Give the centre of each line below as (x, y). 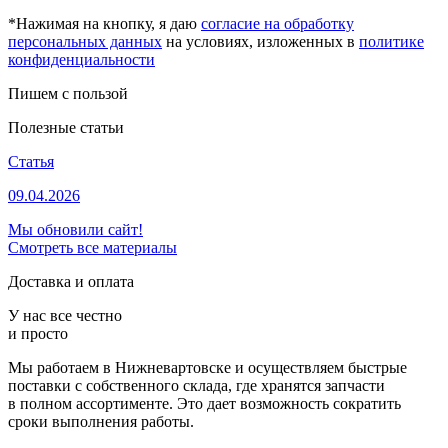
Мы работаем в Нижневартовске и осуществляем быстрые (207, 367)
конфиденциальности (81, 59)
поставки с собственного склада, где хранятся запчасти (196, 385)
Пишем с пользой (68, 93)
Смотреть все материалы (92, 247)
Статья (31, 161)
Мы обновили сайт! (75, 229)
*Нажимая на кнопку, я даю (104, 23)
